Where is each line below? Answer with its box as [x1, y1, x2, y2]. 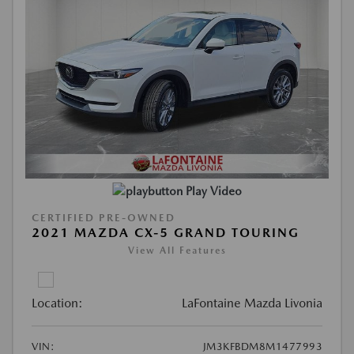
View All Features [127, 245, 227, 257]
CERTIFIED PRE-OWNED [32, 212, 175, 224]
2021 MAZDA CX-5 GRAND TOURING [32, 225, 299, 241]
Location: [32, 296, 83, 311]
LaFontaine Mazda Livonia [182, 296, 322, 311]
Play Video [185, 184, 242, 199]
